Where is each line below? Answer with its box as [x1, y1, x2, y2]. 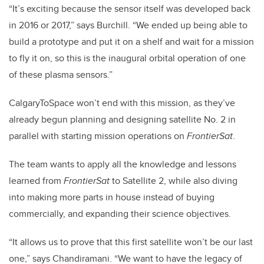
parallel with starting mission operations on [9, 129, 187, 143]
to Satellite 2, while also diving [110, 174, 237, 188]
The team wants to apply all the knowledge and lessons [9, 157, 236, 171]
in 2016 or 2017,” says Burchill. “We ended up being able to [9, 18, 247, 32]
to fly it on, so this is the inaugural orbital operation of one [9, 51, 246, 65]
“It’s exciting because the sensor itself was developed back [9, 2, 250, 16]
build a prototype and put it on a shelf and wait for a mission [9, 35, 254, 49]
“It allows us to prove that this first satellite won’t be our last [9, 235, 253, 249]
